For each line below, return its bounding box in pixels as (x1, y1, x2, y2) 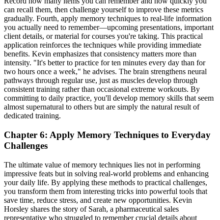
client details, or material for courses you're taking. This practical (4, 32, 203, 41)
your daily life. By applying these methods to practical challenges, (4, 178, 207, 187)
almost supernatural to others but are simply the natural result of (4, 103, 199, 111)
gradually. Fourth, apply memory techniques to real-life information (4, 14, 212, 23)
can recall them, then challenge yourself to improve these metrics (4, 5, 203, 14)
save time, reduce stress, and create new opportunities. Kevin (4, 195, 192, 204)
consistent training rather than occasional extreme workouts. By (4, 85, 200, 94)
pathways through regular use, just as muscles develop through (4, 76, 197, 85)
